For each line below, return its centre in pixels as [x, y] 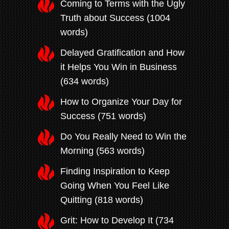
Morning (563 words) [102, 151]
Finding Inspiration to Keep [115, 171]
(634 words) [85, 82]
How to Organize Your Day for [121, 102]
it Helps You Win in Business [119, 67]
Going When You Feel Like [115, 186]
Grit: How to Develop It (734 [117, 221]
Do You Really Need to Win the [123, 137]
